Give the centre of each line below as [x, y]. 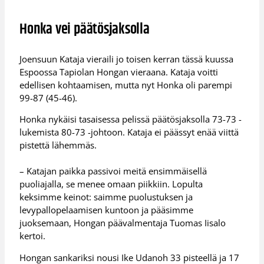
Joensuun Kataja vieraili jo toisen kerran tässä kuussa [127, 59]
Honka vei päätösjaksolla [85, 29]
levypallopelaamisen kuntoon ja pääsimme [107, 210]
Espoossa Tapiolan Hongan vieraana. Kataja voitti [119, 72]
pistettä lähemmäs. [58, 145]
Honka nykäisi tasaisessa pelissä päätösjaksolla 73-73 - [131, 119]
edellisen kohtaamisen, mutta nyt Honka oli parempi [126, 85]
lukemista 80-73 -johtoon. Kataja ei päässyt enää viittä [129, 132]
